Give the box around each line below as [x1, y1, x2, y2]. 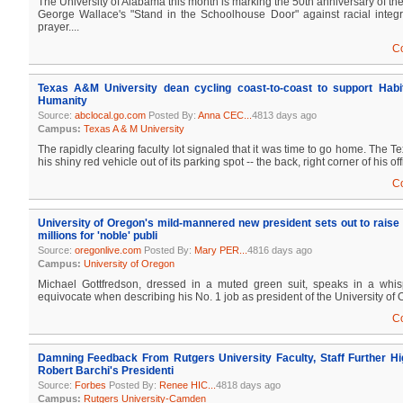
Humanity [37, 94, 87, 107]
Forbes [74, 380, 106, 390]
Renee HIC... [158, 380, 216, 390]
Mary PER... [193, 245, 247, 255]
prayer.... [37, 21, 79, 33]
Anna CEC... [197, 110, 252, 121]
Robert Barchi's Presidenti [37, 364, 174, 377]
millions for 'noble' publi [37, 229, 157, 242]
